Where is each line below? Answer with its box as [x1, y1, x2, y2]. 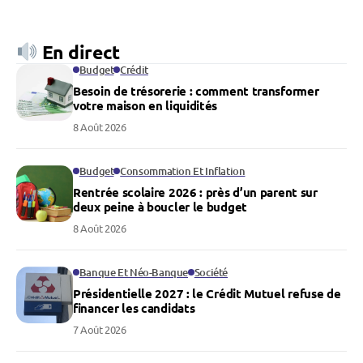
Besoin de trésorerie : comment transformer [73, 83, 319, 100]
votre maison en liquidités [73, 97, 218, 114]
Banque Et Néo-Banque [79, 265, 188, 280]
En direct [37, 41, 120, 65]
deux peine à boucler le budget [73, 199, 247, 216]
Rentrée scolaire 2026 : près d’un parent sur [73, 184, 318, 201]
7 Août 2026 [73, 322, 126, 337]
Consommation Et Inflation [120, 164, 246, 179]
